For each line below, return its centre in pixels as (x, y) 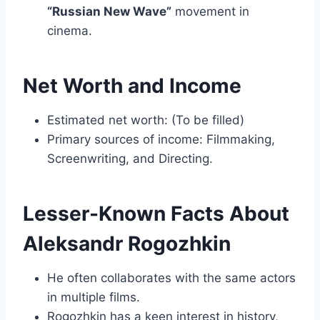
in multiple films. (94, 297)
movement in (210, 12)
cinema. (70, 31)
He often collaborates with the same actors (171, 278)
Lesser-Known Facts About (156, 214)
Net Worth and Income (132, 86)
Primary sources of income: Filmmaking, (161, 140)
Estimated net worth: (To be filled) (146, 120)
